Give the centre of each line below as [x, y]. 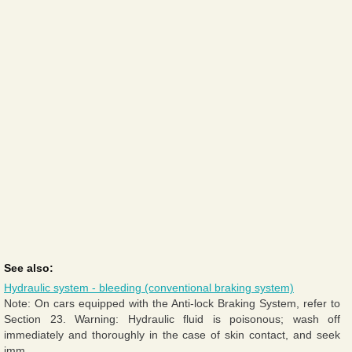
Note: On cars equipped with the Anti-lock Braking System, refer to [172, 303]
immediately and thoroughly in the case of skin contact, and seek [172, 334]
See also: [29, 268]
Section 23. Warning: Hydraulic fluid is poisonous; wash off [172, 319]
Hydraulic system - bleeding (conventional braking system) [149, 287]
